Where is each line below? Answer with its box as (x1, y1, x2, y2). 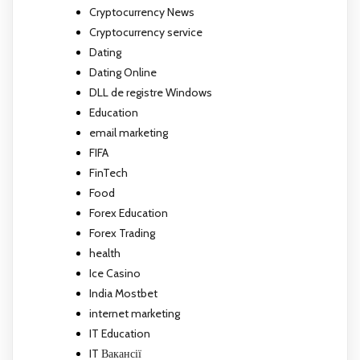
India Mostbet (89, 285, 157, 301)
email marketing (89, 125, 168, 140)
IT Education (89, 325, 150, 341)
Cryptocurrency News (89, 4, 194, 19)
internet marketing (89, 305, 180, 321)
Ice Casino (89, 265, 141, 280)
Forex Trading (89, 225, 155, 240)
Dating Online (89, 64, 157, 80)
